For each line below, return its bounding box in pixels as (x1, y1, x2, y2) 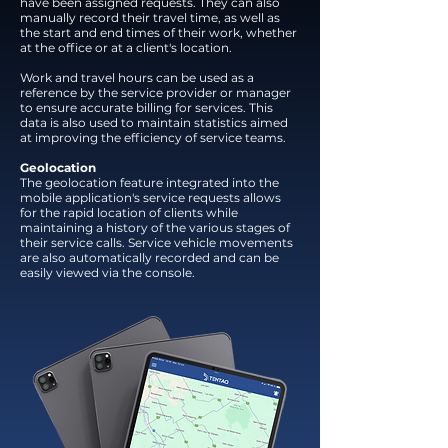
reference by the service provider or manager (20, 85, 291, 100)
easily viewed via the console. (20, 265, 195, 280)
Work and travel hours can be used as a (20, 70, 254, 85)
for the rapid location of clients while (20, 205, 238, 220)
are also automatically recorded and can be (20, 250, 279, 265)
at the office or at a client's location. (20, 40, 232, 55)
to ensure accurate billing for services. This (20, 100, 273, 115)
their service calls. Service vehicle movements (20, 235, 293, 250)
